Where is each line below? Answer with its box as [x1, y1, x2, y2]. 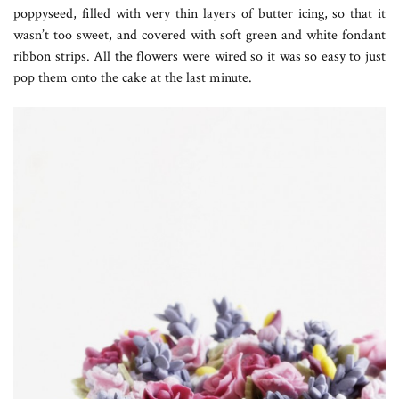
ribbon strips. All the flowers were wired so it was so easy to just [13, 47, 386, 67]
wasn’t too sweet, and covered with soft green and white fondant [13, 26, 386, 45]
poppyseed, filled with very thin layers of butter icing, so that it [13, 4, 386, 24]
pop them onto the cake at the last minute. [13, 69, 252, 88]
